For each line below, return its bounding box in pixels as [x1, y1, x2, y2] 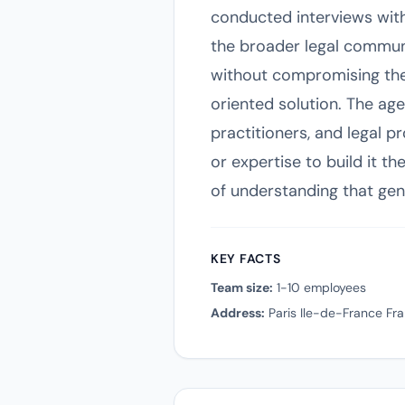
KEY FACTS [211, 250, 281, 267]
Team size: [211, 279, 273, 296]
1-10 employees [273, 279, 366, 296]
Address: [211, 305, 265, 321]
